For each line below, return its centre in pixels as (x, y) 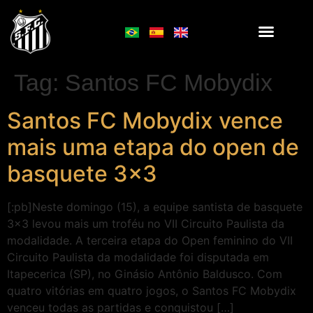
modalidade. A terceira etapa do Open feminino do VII (150, 240)
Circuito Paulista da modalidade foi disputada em (138, 257)
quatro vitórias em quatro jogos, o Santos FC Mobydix (152, 291)
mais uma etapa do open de (153, 147)
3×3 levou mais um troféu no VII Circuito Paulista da (146, 224)
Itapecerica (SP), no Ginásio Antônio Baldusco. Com (145, 274)
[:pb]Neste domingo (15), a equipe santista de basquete (155, 207)
